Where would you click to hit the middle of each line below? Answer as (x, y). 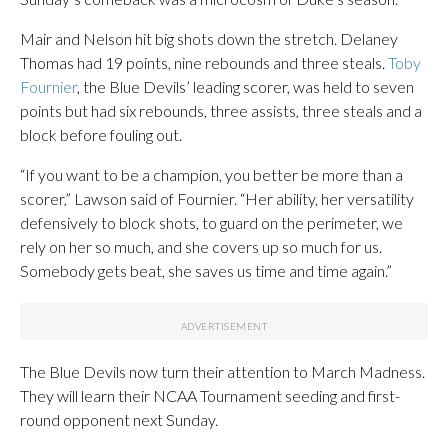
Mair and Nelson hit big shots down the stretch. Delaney (209, 38)
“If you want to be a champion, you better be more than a (211, 174)
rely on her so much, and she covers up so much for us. (201, 246)
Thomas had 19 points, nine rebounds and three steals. (204, 62)
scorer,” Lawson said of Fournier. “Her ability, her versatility (217, 198)
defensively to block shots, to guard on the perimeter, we (211, 222)
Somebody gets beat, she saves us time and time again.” (206, 270)
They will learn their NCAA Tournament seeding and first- (210, 395)
